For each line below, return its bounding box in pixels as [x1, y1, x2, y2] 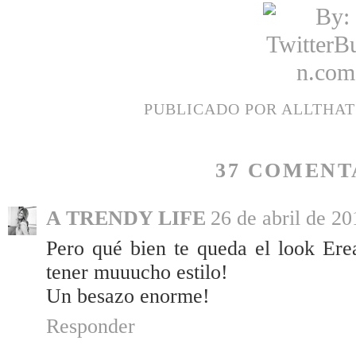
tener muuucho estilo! [46, 261, 228, 284]
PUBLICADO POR [143, 99, 281, 118]
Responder [46, 315, 135, 339]
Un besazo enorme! [46, 284, 210, 308]
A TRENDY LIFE [46, 207, 206, 230]
